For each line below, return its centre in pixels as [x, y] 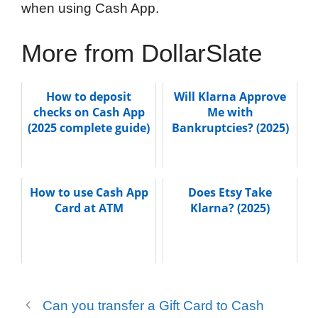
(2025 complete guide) [89, 128]
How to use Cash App [89, 193]
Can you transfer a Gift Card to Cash [154, 306]
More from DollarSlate [142, 53]
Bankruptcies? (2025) [230, 128]
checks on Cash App [89, 113]
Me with [230, 113]
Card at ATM [89, 208]
